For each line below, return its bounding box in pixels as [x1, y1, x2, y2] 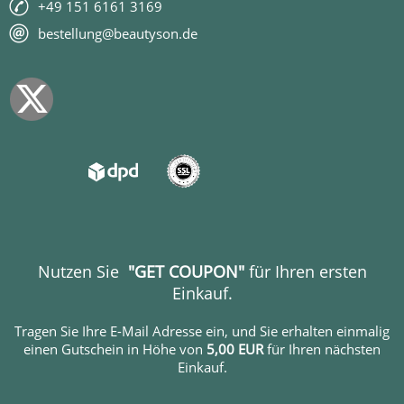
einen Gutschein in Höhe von [23, 340, 207, 358]
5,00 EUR [207, 340, 267, 358]
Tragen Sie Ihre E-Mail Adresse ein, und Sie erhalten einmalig [14, 322, 390, 340]
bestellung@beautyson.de [38, 24, 197, 42]
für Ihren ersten [248, 261, 367, 282]
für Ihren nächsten [267, 340, 381, 358]
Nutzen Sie [37, 261, 128, 282]
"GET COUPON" [127, 261, 249, 282]
